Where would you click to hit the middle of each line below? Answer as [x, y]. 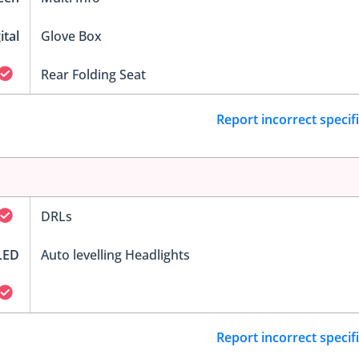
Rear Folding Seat [93, 75]
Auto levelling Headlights [115, 254]
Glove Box [71, 36]
